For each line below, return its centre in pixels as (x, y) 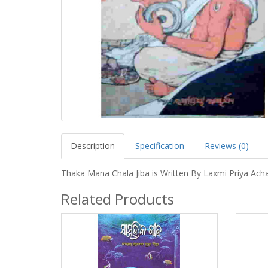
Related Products (118, 199)
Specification (160, 145)
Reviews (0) (227, 145)
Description (93, 145)
